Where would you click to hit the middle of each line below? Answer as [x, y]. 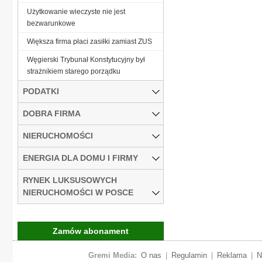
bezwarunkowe [51, 23]
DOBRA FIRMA [52, 113]
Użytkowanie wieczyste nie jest [76, 11]
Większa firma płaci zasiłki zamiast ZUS [89, 41]
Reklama [232, 255]
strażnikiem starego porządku [74, 71]
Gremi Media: [112, 255]
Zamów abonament [91, 231]
